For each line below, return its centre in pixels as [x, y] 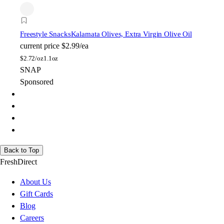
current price [40, 45]
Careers [32, 217]
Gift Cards [36, 193]
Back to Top [21, 150]
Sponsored [37, 81]
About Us [35, 181]
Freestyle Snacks [45, 34]
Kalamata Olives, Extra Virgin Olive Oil [131, 34]
